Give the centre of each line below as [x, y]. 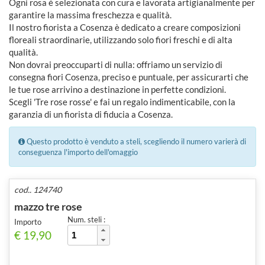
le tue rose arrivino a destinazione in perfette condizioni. [117, 89]
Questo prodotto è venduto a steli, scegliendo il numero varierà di [135, 141]
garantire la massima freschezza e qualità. [90, 14]
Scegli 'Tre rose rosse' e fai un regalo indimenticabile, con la [122, 101]
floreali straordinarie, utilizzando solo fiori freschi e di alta [121, 39]
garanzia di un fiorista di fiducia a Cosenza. [91, 114]
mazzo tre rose [48, 206]
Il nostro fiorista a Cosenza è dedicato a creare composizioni [125, 27]
